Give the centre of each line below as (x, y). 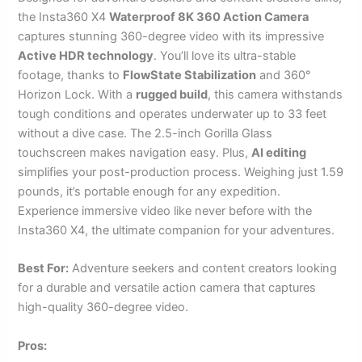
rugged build (172, 95)
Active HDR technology (86, 56)
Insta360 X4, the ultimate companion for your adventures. (177, 231)
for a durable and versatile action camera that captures (167, 288)
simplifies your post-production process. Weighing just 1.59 (181, 173)
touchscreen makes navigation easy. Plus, (135, 153)
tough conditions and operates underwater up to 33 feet (173, 114)
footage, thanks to (71, 76)
